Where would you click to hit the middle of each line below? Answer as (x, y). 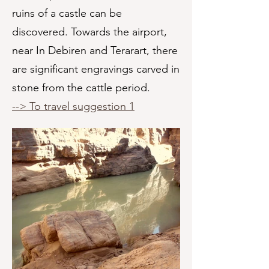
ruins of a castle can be (67, 13)
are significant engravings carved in (96, 69)
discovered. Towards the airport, (89, 32)
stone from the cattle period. (81, 88)
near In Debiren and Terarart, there (95, 50)
